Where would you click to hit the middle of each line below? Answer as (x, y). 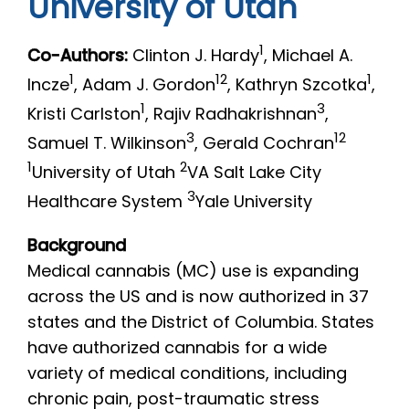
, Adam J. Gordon (145, 86)
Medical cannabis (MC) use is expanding (193, 273)
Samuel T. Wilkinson (107, 145)
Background (77, 247)
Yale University (254, 203)
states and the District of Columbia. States (201, 324)
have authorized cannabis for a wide (177, 349)
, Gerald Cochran (264, 145)
